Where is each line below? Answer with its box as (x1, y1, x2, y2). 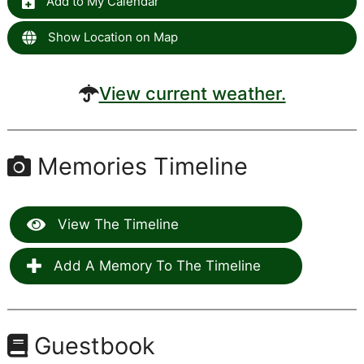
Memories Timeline (30, 152, 248, 181)
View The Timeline (53, 216, 179, 233)
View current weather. (98, 83, 286, 105)
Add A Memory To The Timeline (49, 258, 261, 275)
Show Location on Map (44, 29, 178, 45)
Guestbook (27, 331, 155, 361)
